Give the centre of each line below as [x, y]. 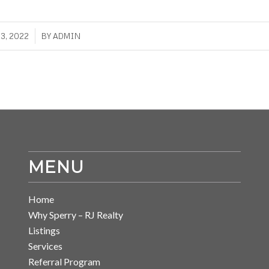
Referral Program [64, 262]
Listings [44, 231]
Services [45, 246]
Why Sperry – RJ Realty [75, 215]
